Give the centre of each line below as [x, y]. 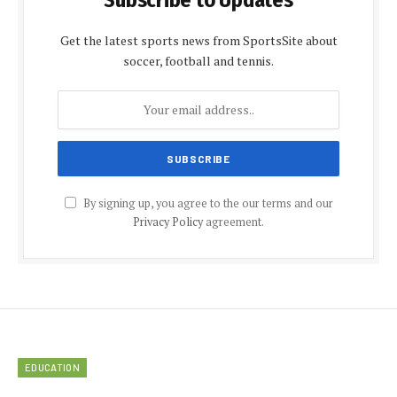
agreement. [234, 222]
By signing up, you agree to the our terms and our [206, 203]
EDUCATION [52, 367]
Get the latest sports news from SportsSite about [198, 40]
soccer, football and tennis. [198, 60]
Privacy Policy [168, 222]
